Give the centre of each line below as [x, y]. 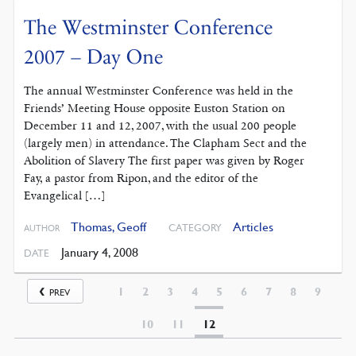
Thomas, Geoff [109, 226]
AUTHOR [43, 227]
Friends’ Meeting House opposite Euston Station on [155, 108]
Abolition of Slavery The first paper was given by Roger [164, 160]
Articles [253, 226]
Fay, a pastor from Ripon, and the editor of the [141, 178]
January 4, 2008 [98, 252]
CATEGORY [195, 227]
